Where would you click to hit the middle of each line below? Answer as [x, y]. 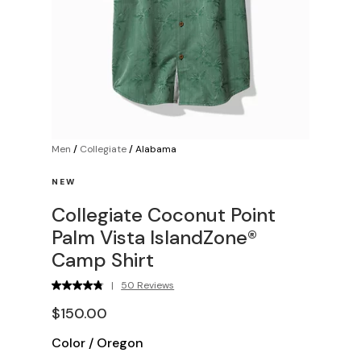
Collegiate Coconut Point [164, 214]
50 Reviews [148, 285]
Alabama [156, 149]
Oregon [120, 342]
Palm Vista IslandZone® [154, 237]
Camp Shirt [103, 259]
